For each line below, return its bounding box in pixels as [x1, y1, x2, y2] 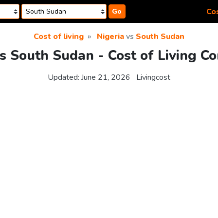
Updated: [48, 72, 81, 83]
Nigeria [97, 31, 124, 42]
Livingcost [136, 72, 170, 83]
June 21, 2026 [81, 72, 130, 83]
